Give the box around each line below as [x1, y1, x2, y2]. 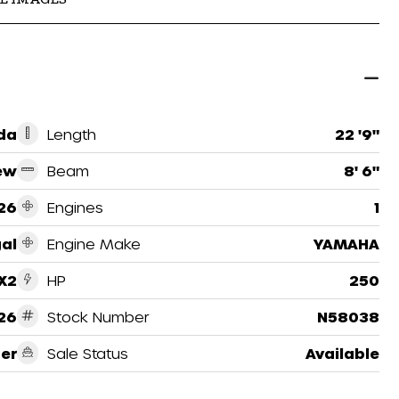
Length [46, 125, 96, 142]
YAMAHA [313, 234, 379, 252]
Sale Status [46, 344, 128, 362]
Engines [46, 198, 103, 216]
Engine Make [46, 234, 141, 252]
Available [305, 344, 379, 362]
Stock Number [46, 307, 150, 325]
